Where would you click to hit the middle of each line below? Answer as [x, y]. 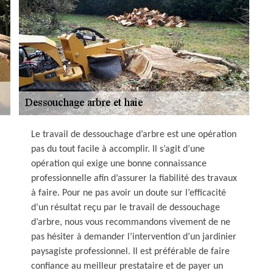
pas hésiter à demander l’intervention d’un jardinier [134, 237]
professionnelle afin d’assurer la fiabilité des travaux [134, 179]
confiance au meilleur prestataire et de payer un [127, 266]
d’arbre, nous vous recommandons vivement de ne [131, 222]
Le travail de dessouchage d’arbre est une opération [134, 135]
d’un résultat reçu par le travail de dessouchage [126, 208]
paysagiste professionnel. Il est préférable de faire [130, 252]
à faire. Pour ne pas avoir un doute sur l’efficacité [129, 193]
